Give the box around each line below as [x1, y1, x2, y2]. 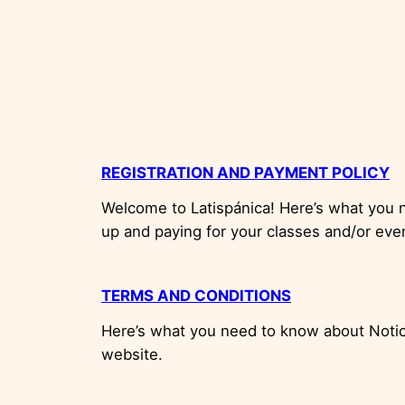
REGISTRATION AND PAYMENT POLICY [101, 163, 390, 182]
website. [101, 344, 163, 363]
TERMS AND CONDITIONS [101, 286, 291, 305]
